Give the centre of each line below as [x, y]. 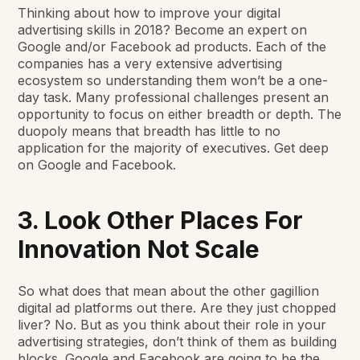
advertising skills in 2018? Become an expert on [163, 29]
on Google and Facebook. [97, 164]
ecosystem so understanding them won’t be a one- [173, 80]
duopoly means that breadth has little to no [149, 131]
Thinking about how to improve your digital [149, 12]
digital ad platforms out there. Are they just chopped [177, 307]
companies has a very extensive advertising [150, 63]
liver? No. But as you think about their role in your [172, 324]
